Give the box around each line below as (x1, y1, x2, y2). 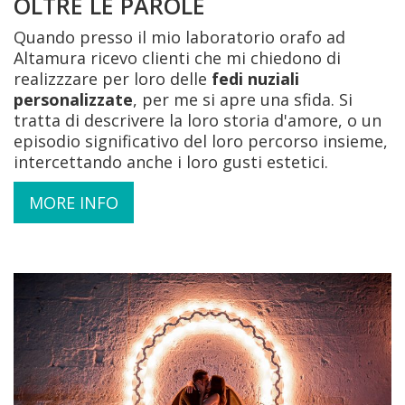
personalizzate (14, 88, 133, 110)
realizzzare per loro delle (14, 67, 212, 89)
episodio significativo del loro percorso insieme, (14, 129, 388, 152)
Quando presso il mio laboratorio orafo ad (14, 25, 345, 48)
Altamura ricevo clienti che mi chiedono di (14, 46, 341, 69)
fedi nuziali (212, 67, 299, 89)
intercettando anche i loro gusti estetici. (14, 150, 328, 173)
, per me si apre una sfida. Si (133, 88, 353, 110)
